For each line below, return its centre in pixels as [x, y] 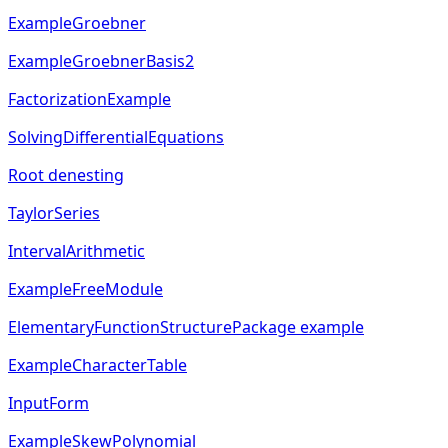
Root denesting [66, 175]
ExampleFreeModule [85, 289]
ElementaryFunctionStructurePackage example [186, 327]
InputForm [48, 403]
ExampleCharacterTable [97, 365]
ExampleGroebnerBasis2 [101, 61]
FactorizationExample [89, 99]
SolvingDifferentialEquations [116, 137]
